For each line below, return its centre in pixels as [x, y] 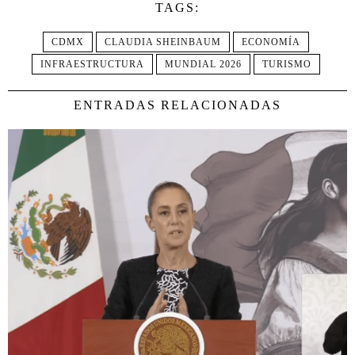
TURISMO [287, 64]
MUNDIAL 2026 [203, 64]
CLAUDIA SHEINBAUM [163, 42]
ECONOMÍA [271, 42]
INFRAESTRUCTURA [92, 64]
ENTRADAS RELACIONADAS [177, 105]
